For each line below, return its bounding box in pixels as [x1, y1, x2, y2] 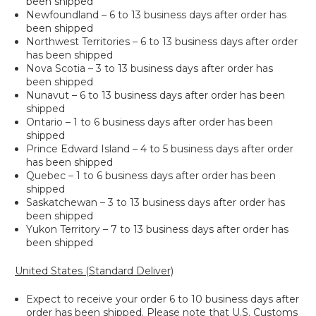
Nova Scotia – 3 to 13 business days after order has [26, 62, 274, 75]
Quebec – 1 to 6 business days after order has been [26, 169, 276, 182]
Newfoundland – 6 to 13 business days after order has [26, 8, 287, 21]
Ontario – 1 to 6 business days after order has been [26, 116, 274, 128]
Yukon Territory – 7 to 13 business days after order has [26, 223, 289, 236]
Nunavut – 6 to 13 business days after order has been [26, 89, 286, 102]
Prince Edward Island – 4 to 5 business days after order [26, 142, 294, 155]
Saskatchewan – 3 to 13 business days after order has [26, 196, 286, 209]
